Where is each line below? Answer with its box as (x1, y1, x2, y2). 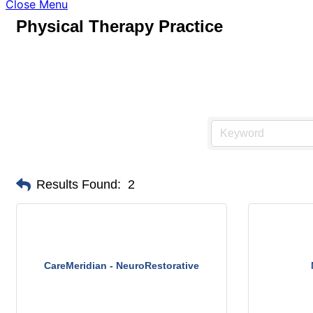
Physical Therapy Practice (16, 17, 223, 36)
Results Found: (36, 177, 121, 191)
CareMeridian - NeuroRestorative (44, 259, 199, 271)
